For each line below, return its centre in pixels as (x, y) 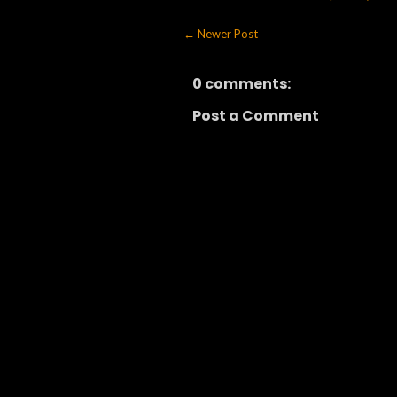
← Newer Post (221, 33)
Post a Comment (256, 115)
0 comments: (241, 83)
